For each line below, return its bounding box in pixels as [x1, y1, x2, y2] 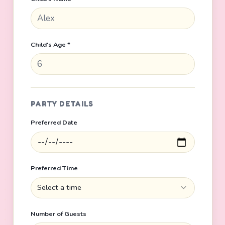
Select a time [37, 182, 82, 193]
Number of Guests [30, 209, 86, 218]
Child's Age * [30, 40, 70, 49]
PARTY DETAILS [30, 99, 94, 108]
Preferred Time [30, 164, 78, 173]
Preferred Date [30, 118, 77, 128]
